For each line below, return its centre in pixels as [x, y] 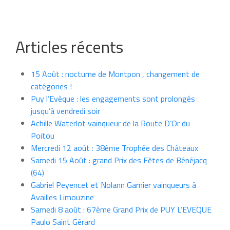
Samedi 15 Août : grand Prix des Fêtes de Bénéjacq [119, 160]
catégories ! [51, 86]
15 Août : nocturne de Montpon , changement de [115, 74]
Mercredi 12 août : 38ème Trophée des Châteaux [114, 148]
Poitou [43, 135]
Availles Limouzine [62, 197]
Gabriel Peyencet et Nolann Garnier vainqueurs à [113, 185]
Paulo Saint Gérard [63, 222]
